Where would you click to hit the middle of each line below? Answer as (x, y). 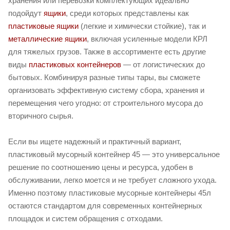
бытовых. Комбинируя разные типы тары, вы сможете (104, 78)
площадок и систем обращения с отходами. (85, 219)
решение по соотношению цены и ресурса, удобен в (101, 167)
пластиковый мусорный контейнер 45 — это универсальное (114, 155)
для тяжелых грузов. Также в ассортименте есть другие (107, 52)
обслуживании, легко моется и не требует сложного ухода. (112, 180)
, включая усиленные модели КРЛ (147, 39)
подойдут (26, 13)
